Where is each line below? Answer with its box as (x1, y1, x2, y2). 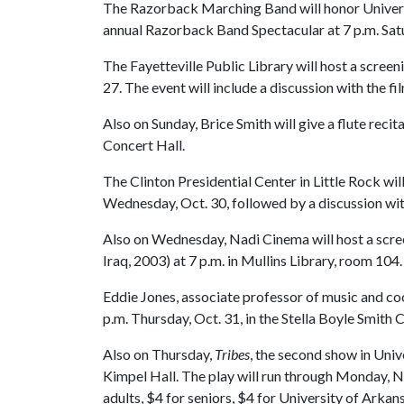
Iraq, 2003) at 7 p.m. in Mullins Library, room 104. (103, 252, 402, 269)
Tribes (215, 345, 250, 363)
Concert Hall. (103, 136, 185, 153)
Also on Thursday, (103, 345, 215, 363)
